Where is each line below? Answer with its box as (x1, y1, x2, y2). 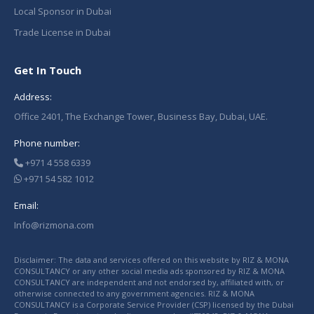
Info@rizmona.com (14, 219, 94, 231)
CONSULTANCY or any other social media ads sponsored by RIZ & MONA (14, 266, 285, 276)
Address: (14, 90, 52, 103)
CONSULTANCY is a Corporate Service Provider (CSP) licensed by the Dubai (14, 299, 294, 310)
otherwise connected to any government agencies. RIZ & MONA (14, 288, 254, 299)
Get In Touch (14, 63, 81, 77)
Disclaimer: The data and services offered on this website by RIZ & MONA (14, 254, 289, 265)
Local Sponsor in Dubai (14, 5, 111, 18)
